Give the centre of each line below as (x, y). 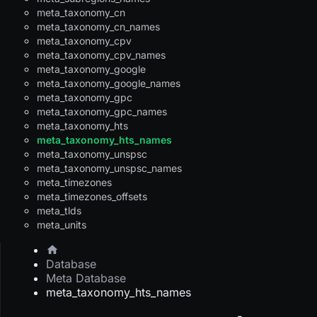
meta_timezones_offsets (92, 197)
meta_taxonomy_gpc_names (102, 112)
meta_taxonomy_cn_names (98, 27)
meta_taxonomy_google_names (109, 83)
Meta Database (86, 278)
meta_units (62, 225)
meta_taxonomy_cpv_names (101, 55)
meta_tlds (59, 211)
